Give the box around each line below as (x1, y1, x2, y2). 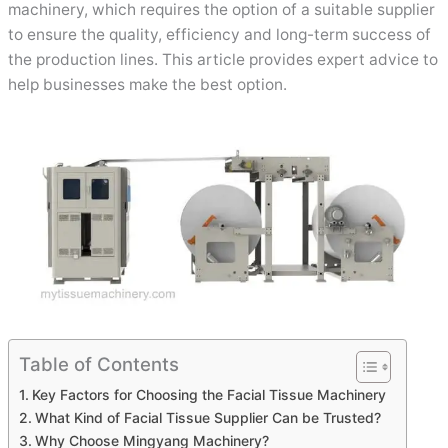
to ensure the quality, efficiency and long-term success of (8, 24, 432, 44)
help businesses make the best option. (8, 74, 288, 94)
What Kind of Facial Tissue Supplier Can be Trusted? (35, 408, 382, 426)
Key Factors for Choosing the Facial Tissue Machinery (32, 385, 387, 403)
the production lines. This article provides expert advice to (8, 49, 439, 69)
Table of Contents (19, 352, 180, 375)
